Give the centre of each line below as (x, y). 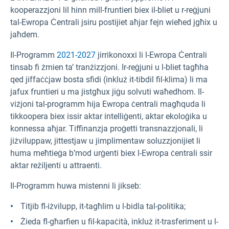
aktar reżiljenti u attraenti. (56, 166)
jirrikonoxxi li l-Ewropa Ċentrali (151, 55)
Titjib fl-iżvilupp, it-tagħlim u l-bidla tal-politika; (103, 207)
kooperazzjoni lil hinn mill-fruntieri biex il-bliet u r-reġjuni (110, 10)
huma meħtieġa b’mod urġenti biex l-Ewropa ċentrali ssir (111, 153)
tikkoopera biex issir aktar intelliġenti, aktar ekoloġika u (109, 117)
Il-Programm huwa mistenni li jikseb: (76, 186)
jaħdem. (25, 35)
